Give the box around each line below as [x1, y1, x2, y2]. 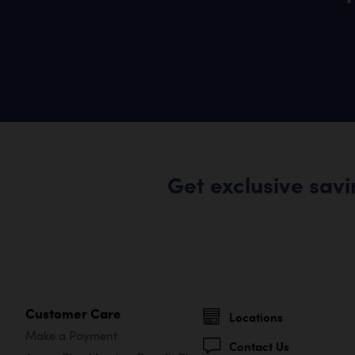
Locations [229, 307, 283, 325]
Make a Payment [25, 326, 117, 343]
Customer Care [25, 303, 121, 322]
